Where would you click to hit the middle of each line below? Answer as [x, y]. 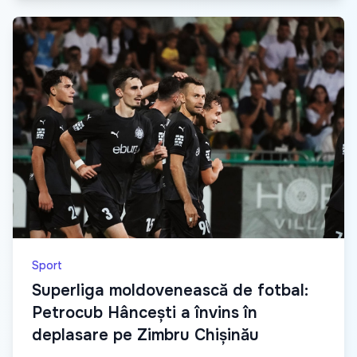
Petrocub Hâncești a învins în [145, 312]
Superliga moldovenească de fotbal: [170, 290]
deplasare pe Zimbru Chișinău [145, 335]
